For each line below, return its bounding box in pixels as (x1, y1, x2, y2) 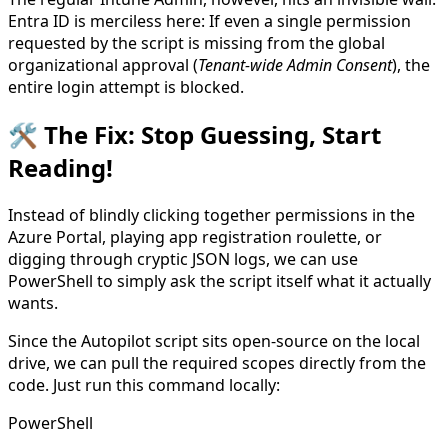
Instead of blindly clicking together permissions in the (8, 204, 415, 227)
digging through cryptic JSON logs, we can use (8, 248, 358, 271)
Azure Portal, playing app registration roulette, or (8, 226, 382, 249)
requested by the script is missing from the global (8, 32, 385, 55)
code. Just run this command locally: (8, 374, 280, 397)
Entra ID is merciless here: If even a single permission (8, 10, 411, 33)
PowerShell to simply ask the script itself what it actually (8, 270, 431, 293)
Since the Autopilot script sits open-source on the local (8, 330, 420, 353)
